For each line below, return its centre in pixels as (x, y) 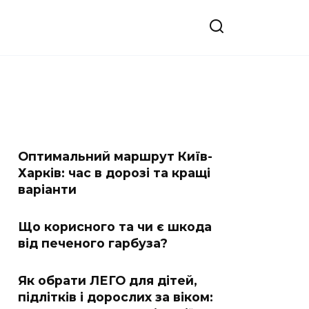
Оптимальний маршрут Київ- (115, 156)
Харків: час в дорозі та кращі (114, 173)
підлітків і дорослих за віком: (116, 297)
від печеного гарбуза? (93, 243)
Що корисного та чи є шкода (115, 227)
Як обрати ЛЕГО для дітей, (108, 280)
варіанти (47, 189)
